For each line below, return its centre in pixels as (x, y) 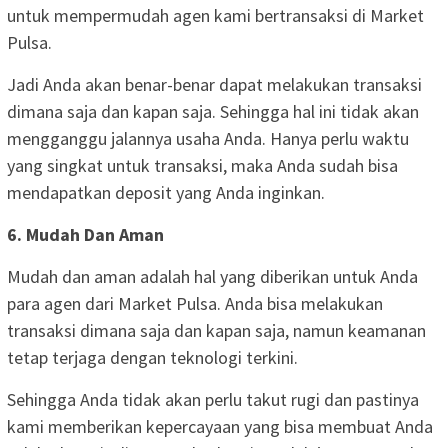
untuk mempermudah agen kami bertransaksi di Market (215, 15)
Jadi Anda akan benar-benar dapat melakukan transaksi (214, 84)
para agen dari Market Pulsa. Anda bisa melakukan (195, 303)
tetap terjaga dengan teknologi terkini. (152, 357)
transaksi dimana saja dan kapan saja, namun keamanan (216, 330)
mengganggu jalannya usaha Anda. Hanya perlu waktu (208, 138)
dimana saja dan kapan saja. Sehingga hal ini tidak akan (213, 111)
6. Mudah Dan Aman (85, 234)
